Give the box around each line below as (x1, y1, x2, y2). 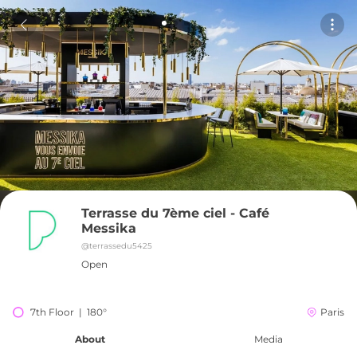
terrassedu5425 (89, 241, 152, 251)
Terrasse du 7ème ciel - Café (81, 206, 269, 221)
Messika (81, 221, 136, 236)
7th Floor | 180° (30, 306, 107, 318)
